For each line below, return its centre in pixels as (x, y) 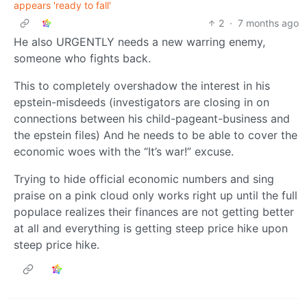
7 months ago (268, 23)
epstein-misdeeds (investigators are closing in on (142, 102)
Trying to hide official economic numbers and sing (144, 179)
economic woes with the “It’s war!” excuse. (124, 152)
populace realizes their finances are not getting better (154, 212)
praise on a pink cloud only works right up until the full (156, 196)
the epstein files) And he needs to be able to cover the (156, 135)
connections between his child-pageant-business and (152, 119)
